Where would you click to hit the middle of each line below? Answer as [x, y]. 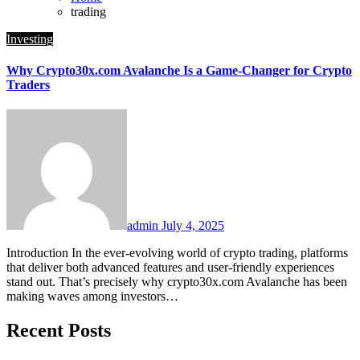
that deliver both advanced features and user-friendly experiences [170, 268]
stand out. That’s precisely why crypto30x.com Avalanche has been [177, 282]
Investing [30, 39]
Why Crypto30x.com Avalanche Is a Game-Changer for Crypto [179, 71]
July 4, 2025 [193, 226]
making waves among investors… [92, 297]
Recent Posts [59, 331]
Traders [28, 85]
